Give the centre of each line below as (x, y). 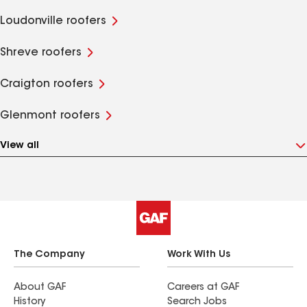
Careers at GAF (203, 288)
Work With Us (199, 255)
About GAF (40, 288)
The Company (49, 255)
